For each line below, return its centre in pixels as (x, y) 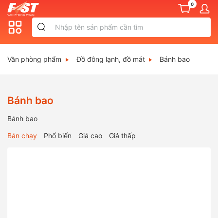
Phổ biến (58, 135)
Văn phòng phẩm (34, 59)
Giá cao (90, 135)
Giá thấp (122, 135)
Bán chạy (22, 135)
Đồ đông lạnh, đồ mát (110, 59)
